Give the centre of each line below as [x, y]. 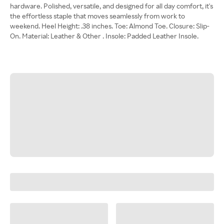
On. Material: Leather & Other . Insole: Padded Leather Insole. [104, 36]
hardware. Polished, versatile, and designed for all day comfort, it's [111, 6]
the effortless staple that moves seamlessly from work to [97, 16]
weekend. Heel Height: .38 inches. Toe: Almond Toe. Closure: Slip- [110, 26]
